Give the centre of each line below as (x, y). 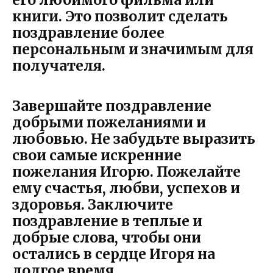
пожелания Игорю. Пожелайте (126, 171)
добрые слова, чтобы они (107, 237)
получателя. (59, 65)
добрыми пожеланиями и (109, 122)
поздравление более (88, 32)
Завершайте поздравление (112, 105)
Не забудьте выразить (172, 138)
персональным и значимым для (133, 49)
